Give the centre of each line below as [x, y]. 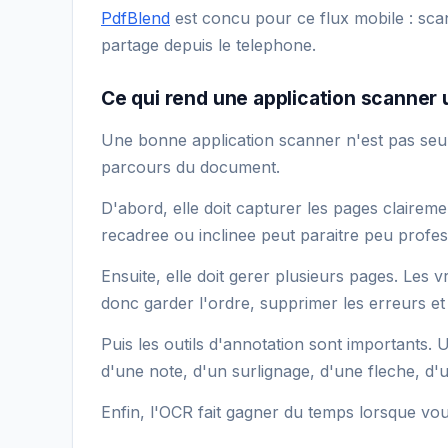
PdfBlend [135, 17]
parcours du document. [190, 166]
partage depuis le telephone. [208, 44]
